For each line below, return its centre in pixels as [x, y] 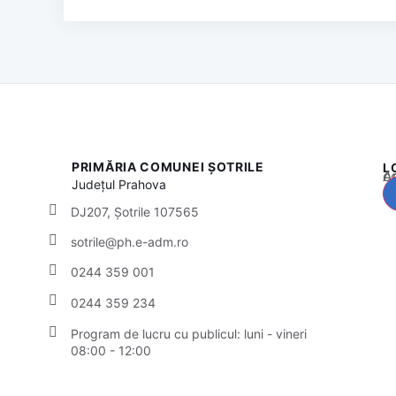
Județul [95, 185]
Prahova [143, 185]
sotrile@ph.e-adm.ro [129, 241]
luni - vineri [275, 333]
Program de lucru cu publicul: [157, 333]
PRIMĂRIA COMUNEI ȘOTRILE [168, 167]
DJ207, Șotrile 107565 [135, 211]
